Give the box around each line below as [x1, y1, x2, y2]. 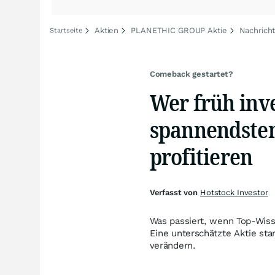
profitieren [149, 141, 253, 172]
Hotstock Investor [199, 188, 268, 197]
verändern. [149, 240, 196, 251]
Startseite [50, 26, 82, 34]
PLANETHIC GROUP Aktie [131, 26, 227, 35]
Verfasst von [149, 188, 200, 197]
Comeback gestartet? [149, 69, 234, 79]
